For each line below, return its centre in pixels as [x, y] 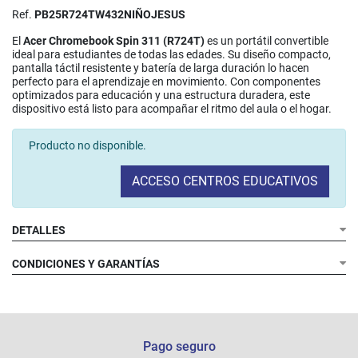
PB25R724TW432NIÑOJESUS [110, 14]
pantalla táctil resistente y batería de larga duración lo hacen [161, 68]
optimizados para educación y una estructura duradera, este [161, 95]
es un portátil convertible [267, 41]
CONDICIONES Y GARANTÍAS [86, 264]
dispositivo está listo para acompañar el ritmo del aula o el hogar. [172, 109]
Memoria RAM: [91, 272]
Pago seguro [179, 346]
